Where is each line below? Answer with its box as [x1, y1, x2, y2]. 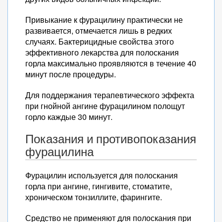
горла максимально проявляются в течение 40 [25, 57, 196, 69]
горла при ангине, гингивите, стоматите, [25, 180, 172, 192]
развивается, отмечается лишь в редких [25, 25, 172, 36]
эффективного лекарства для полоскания [25, 47, 179, 58]
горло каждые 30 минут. [25, 111, 112, 122]
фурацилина [25, 144, 94, 160]
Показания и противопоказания [25, 131, 196, 147]
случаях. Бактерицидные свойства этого [25, 36, 174, 47]
